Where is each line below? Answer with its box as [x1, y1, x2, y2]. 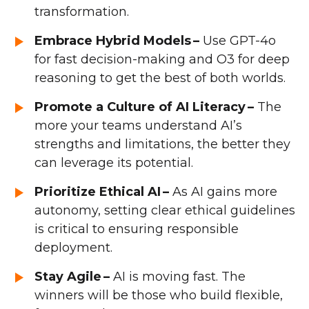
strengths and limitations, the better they [34, 137, 290, 152]
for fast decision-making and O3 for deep [34, 52, 290, 68]
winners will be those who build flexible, [34, 288, 283, 303]
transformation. [34, 4, 129, 20]
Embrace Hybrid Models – [34, 33, 199, 49]
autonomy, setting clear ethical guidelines [34, 203, 295, 219]
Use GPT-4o [199, 33, 276, 49]
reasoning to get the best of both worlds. [34, 70, 286, 86]
